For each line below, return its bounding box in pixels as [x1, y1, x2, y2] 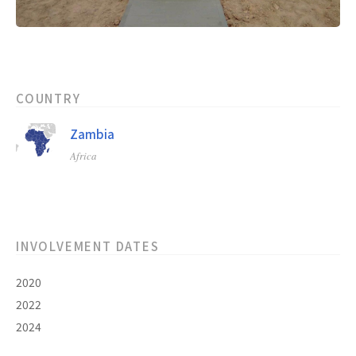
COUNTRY [16, 90, 81, 107]
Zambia [70, 126, 114, 143]
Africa [70, 149, 97, 164]
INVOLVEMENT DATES [16, 238, 160, 255]
